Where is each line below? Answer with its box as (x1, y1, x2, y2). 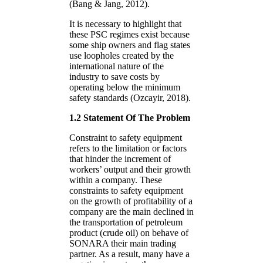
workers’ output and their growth (69, 164, 191, 174)
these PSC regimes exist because (69, 29, 190, 39)
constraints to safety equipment (69, 185, 183, 195)
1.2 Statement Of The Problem (69, 112, 190, 123)
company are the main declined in (69, 206, 194, 217)
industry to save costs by (69, 71, 160, 82)
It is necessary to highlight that (69, 18, 181, 29)
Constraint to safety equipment (69, 132, 182, 143)
